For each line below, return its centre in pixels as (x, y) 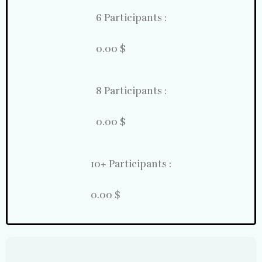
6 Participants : (131, 18)
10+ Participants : (131, 164)
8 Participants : (131, 91)
